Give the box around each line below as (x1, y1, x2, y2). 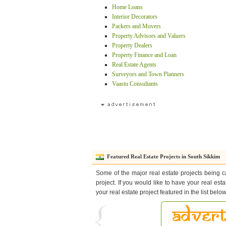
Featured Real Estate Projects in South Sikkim (104, 153, 220, 159)
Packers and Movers (112, 23, 161, 30)
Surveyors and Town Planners (112, 71, 184, 78)
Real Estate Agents (112, 61, 156, 68)
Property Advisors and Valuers (112, 32, 186, 39)
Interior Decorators (112, 13, 157, 20)
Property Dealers (112, 42, 152, 49)
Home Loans (112, 4, 143, 11)
